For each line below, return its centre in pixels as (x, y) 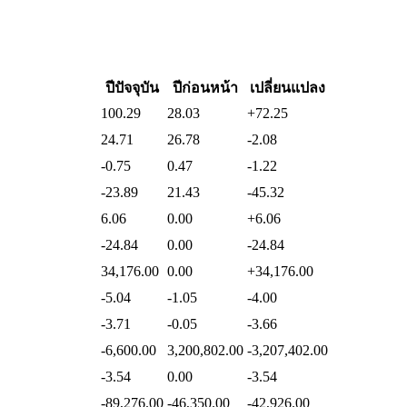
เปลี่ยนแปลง (288, 87)
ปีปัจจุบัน (132, 87)
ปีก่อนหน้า (205, 87)
